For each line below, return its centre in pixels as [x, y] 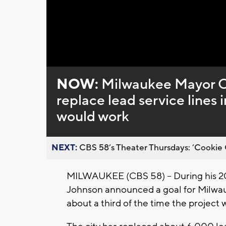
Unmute [81, 60]
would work [93, 117]
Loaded [110, 59]
